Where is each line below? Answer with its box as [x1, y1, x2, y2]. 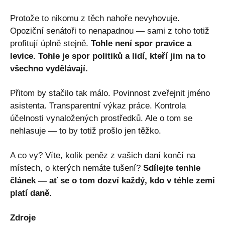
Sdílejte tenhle [143, 163, 200, 173]
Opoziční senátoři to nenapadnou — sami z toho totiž [10, 26, 209, 36]
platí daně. [10, 188, 52, 198]
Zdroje [10, 212, 36, 222]
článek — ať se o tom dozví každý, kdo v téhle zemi [10, 175, 215, 185]
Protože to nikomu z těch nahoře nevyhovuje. [10, 13, 180, 23]
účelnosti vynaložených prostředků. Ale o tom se [10, 113, 192, 123]
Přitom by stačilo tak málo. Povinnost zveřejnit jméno [10, 88, 210, 98]
